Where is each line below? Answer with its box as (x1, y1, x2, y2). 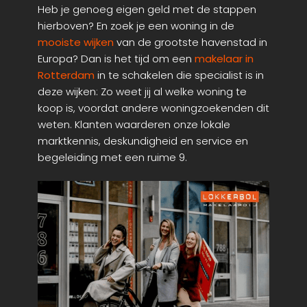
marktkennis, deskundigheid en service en (38, 133, 248, 148)
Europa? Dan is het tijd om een (38, 51, 195, 66)
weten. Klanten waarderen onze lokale (38, 116, 230, 132)
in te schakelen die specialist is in (95, 67, 264, 82)
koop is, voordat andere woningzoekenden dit (38, 100, 269, 115)
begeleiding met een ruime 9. (38, 149, 187, 164)
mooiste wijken (38, 34, 114, 49)
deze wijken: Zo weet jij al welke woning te (38, 84, 247, 99)
